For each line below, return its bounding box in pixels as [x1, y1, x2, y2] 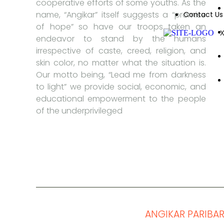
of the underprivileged [36, 104, 122, 116]
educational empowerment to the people [36, 92, 206, 104]
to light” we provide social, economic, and [36, 80, 206, 92]
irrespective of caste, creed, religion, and [36, 44, 206, 56]
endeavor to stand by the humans [36, 32, 206, 44]
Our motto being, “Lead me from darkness [36, 68, 206, 80]
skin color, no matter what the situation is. [36, 56, 206, 68]
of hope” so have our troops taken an [36, 20, 206, 32]
